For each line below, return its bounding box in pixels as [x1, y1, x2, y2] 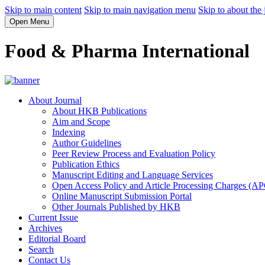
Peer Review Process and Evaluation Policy [52, 148, 215, 159]
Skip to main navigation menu [84, 5, 196, 15]
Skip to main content [5, 5, 82, 15]
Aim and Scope [52, 116, 110, 127]
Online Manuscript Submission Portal [52, 190, 192, 201]
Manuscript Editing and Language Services [52, 169, 213, 180]
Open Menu [9, 17, 49, 26]
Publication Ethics [52, 159, 119, 169]
